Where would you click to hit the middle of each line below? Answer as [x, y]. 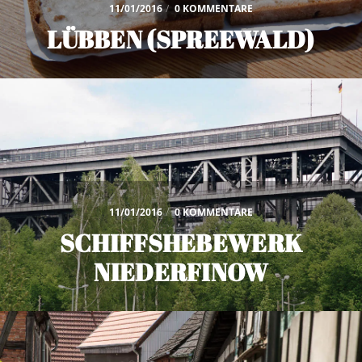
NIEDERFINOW [181, 272]
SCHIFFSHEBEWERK [181, 243]
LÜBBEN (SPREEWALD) [181, 39]
